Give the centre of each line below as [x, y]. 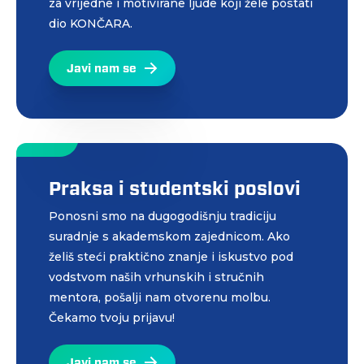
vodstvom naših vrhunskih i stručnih [156, 277]
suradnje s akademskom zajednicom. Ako [169, 236]
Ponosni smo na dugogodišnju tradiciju [162, 216]
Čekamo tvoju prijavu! [112, 317]
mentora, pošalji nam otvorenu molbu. [160, 297]
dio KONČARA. [91, 23]
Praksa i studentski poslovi [175, 188]
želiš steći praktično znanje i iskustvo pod [171, 256]
